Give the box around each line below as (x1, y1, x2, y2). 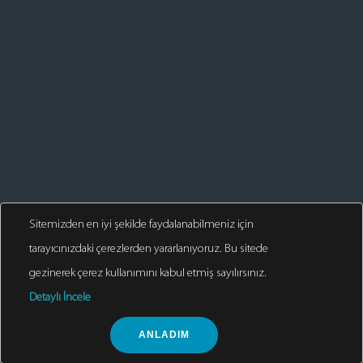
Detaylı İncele (29, 292, 91, 304)
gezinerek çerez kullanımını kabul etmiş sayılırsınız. (29, 267, 267, 280)
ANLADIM (138, 329, 190, 340)
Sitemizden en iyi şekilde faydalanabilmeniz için (29, 219, 254, 231)
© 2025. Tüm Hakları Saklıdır (118, 322, 245, 334)
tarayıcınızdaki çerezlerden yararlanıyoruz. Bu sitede (29, 243, 268, 255)
